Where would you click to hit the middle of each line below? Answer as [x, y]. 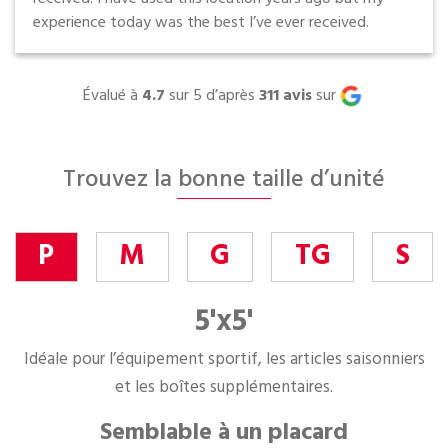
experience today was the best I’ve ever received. [201, 23]
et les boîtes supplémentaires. [224, 387]
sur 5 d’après [211, 96]
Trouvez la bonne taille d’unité [224, 180]
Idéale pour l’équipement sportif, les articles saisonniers [224, 359]
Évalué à [110, 96]
